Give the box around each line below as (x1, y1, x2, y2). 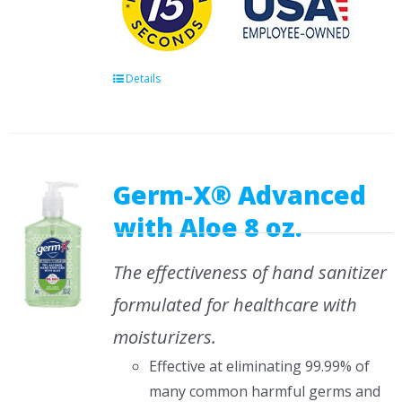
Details (125, 71, 161, 86)
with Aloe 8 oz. (112, 210, 302, 244)
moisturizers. (112, 325, 216, 349)
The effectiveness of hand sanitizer (112, 260, 387, 284)
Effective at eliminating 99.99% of (148, 356, 370, 376)
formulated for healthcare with (112, 293, 357, 317)
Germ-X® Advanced (112, 178, 366, 212)
